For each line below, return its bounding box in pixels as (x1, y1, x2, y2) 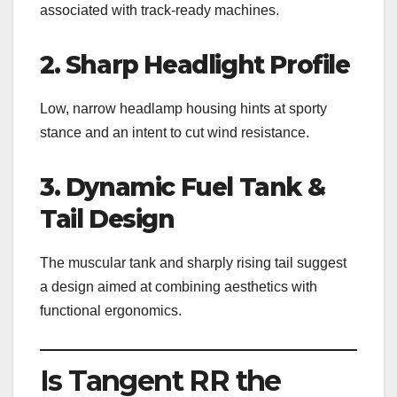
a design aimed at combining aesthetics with (40, 278, 317, 294)
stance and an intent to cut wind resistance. (40, 124, 309, 140)
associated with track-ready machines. (40, 2, 279, 18)
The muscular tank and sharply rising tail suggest (40, 254, 346, 270)
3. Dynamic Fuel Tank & (40, 171, 325, 202)
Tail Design (40, 203, 175, 234)
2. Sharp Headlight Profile (40, 49, 350, 80)
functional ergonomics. (40, 302, 182, 318)
